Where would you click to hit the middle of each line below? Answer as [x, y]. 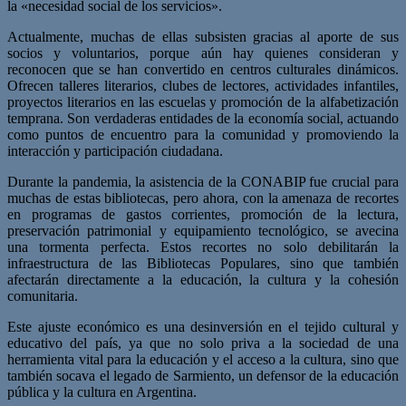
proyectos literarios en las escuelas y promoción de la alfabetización [203, 101]
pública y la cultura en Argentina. [102, 391]
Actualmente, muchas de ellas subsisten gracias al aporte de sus [203, 36]
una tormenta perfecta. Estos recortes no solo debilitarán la [203, 246]
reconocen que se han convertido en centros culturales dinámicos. [203, 69]
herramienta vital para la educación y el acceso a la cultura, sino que [203, 359]
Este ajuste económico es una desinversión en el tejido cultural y [203, 326]
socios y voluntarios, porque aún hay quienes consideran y [203, 53]
